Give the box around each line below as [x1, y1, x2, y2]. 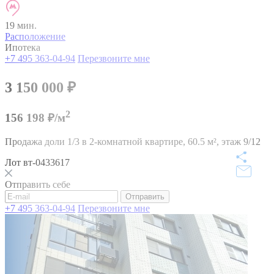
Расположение [5, 31, 65, 42]
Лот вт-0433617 [5, 157, 70, 168]
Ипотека [5, 42, 40, 53]
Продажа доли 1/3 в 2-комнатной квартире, [5, 136, 188, 147]
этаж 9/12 [221, 136, 261, 147]
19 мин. [5, 20, 37, 31]
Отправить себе [5, 179, 70, 190]
